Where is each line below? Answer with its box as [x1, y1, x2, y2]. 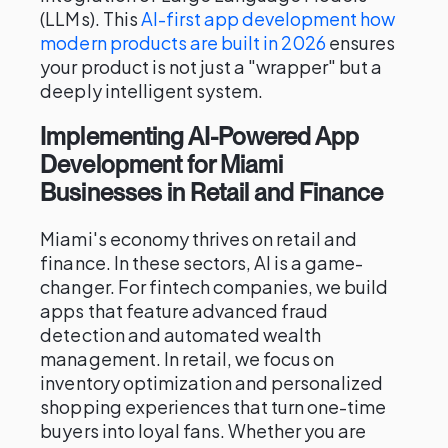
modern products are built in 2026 [40, 31, 327, 54]
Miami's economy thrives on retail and [40, 227, 358, 250]
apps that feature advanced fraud [40, 299, 329, 322]
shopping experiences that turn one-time [40, 395, 387, 418]
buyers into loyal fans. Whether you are [40, 419, 367, 442]
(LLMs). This [40, 7, 141, 30]
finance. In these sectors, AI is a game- [40, 251, 364, 274]
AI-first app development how [140, 7, 396, 30]
